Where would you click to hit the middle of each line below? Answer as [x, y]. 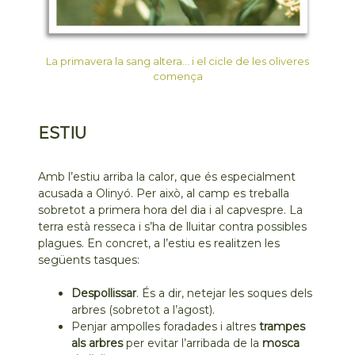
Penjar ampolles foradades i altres [166, 327]
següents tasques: [89, 260]
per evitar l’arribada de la [191, 344]
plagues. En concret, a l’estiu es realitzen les [159, 244]
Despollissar [104, 294]
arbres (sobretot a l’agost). [143, 310]
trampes [282, 327]
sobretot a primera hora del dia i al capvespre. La [171, 210]
